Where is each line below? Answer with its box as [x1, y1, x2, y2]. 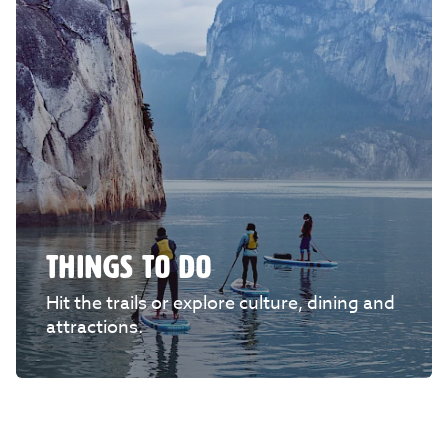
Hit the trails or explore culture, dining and [46, 289, 395, 317]
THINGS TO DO [46, 250, 213, 285]
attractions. [46, 313, 143, 341]
